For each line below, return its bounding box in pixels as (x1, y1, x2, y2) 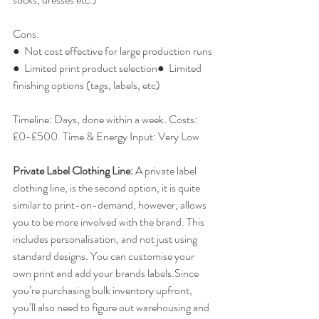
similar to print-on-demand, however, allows (13, 197, 209, 214)
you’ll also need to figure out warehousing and (13, 299, 211, 316)
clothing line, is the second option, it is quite (13, 179, 202, 197)
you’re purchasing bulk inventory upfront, (13, 282, 194, 299)
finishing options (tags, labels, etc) (13, 77, 160, 94)
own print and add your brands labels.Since (13, 265, 201, 282)
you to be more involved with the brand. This (13, 214, 206, 231)
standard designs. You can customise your (13, 248, 197, 265)
